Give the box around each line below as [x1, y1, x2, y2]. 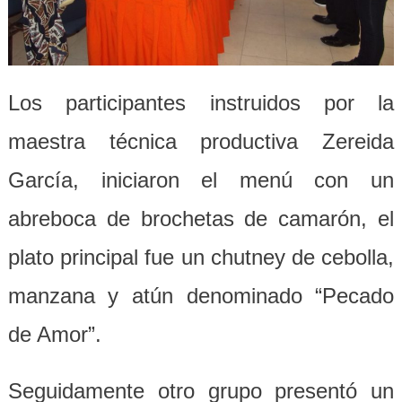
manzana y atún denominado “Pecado [7, 284, 395, 309]
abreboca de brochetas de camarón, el [7, 206, 395, 232]
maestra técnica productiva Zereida [7, 129, 395, 154]
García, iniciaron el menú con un [7, 168, 395, 193]
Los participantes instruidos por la [7, 91, 395, 116]
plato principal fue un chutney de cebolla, [7, 245, 395, 270]
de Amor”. [7, 322, 101, 347]
